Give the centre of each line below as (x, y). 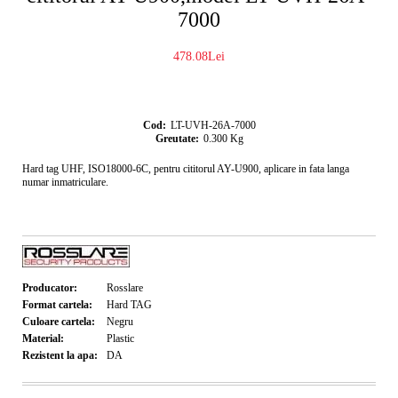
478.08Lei (199, 56)
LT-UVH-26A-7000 (213, 125)
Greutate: (177, 138)
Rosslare (125, 287)
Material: (43, 338)
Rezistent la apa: (60, 355)
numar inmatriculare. (65, 183)
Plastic (120, 338)
